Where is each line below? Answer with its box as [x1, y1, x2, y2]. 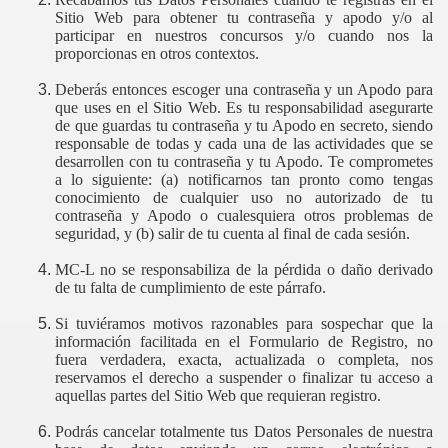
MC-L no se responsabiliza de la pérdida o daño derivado [55, 261, 433, 278]
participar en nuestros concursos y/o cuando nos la [55, 27, 433, 44]
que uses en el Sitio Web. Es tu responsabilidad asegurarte [55, 99, 433, 116]
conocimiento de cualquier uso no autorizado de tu [55, 189, 433, 206]
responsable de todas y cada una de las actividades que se [55, 135, 433, 152]
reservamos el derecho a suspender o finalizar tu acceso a [55, 369, 433, 386]
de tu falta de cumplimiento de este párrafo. [55, 279, 326, 296]
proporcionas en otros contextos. [55, 45, 259, 62]
